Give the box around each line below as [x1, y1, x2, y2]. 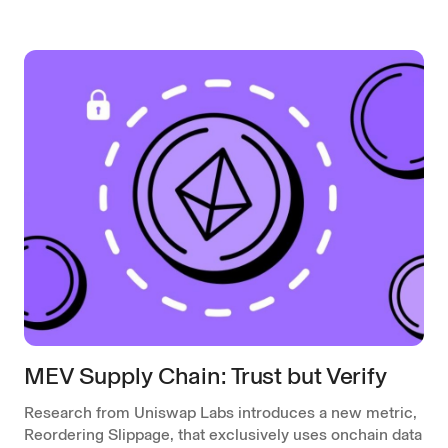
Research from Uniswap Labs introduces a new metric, [24, 402, 417, 422]
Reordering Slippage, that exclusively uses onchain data [24, 424, 422, 444]
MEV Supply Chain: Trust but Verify [24, 360, 387, 390]
